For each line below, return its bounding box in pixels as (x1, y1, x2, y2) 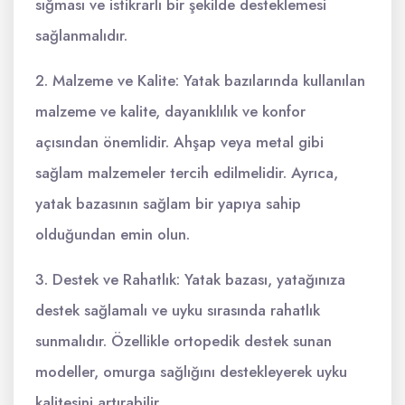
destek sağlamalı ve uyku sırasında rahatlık (35, 298, 320, 321)
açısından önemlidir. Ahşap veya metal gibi (35, 130, 324, 153)
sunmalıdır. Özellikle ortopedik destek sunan (35, 329, 332, 352)
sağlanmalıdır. (35, 24, 127, 46)
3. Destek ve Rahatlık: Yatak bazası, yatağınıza (35, 268, 345, 290)
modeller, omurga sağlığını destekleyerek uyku (35, 360, 347, 382)
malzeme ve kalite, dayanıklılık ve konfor (35, 99, 306, 122)
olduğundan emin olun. (35, 222, 190, 245)
